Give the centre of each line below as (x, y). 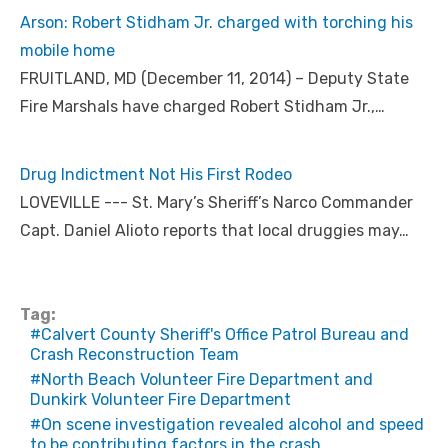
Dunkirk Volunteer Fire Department (160, 399)
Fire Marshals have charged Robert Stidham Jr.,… (202, 106)
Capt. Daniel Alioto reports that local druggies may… (214, 230)
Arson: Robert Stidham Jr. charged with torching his (216, 22)
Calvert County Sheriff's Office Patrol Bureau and (225, 334)
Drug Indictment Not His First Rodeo (156, 174)
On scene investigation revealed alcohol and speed (232, 424)
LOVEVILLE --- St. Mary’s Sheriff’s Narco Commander (216, 202)
